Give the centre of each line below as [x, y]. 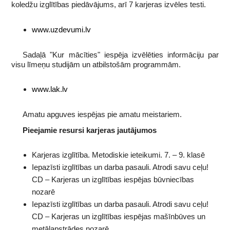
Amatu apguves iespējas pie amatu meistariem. [102, 114]
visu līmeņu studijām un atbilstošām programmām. [96, 64]
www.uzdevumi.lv [61, 29]
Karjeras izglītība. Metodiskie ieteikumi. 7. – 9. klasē [118, 155]
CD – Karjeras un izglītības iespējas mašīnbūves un [118, 217]
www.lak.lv [50, 89]
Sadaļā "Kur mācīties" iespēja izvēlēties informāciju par [121, 54]
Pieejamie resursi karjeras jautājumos [90, 130]
